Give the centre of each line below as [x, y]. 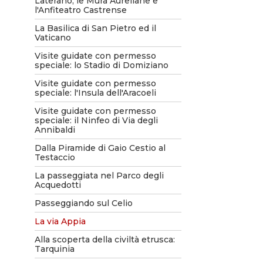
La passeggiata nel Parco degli [99, 176]
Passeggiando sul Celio [83, 203]
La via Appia [60, 221]
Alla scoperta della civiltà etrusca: [104, 240]
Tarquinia [54, 249]
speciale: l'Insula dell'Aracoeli [95, 93]
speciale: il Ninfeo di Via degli [96, 120]
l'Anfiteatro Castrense [80, 10]
